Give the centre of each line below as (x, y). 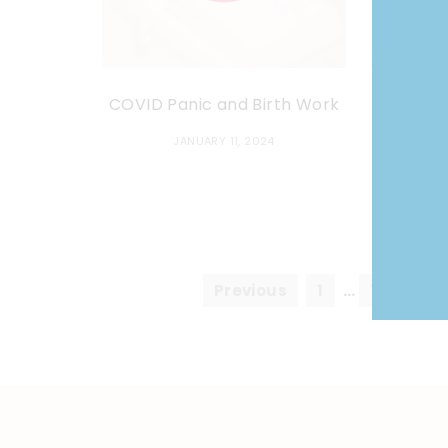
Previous (250, 290)
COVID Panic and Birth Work (224, 104)
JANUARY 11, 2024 (224, 140)
